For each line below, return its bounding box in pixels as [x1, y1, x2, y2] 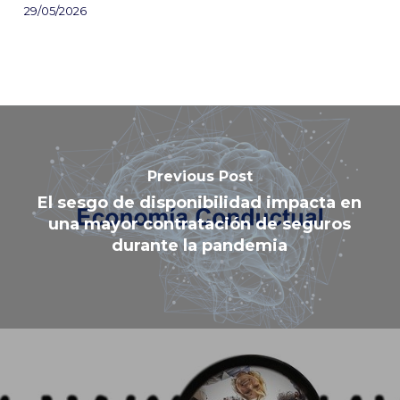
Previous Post [146, 168, 253, 186]
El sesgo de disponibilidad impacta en [37, 193, 362, 213]
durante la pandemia [112, 236, 288, 256]
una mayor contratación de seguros [48, 214, 352, 235]
